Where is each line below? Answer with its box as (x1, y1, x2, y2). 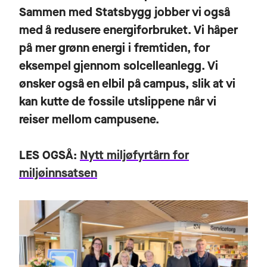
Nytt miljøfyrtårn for (80, 147, 189, 163)
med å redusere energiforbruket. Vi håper (19, 21, 238, 38)
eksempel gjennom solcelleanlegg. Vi (19, 57, 218, 74)
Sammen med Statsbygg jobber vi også (19, 4, 230, 20)
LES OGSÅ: (19, 147, 80, 163)
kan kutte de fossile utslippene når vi (19, 93, 216, 110)
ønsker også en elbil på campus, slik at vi (19, 75, 235, 92)
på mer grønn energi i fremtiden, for (19, 39, 210, 56)
